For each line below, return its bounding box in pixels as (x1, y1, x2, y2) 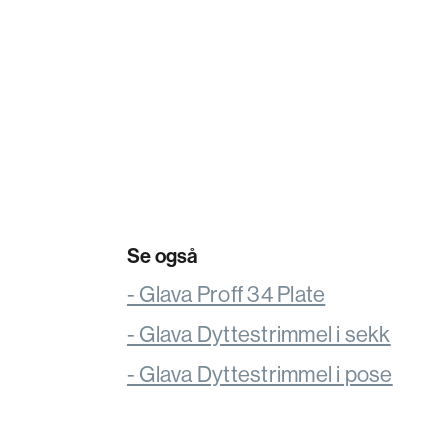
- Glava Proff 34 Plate (127, 279, 326, 308)
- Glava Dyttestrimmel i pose (127, 359, 393, 388)
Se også (127, 242, 198, 268)
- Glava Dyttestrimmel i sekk (127, 319, 391, 348)
